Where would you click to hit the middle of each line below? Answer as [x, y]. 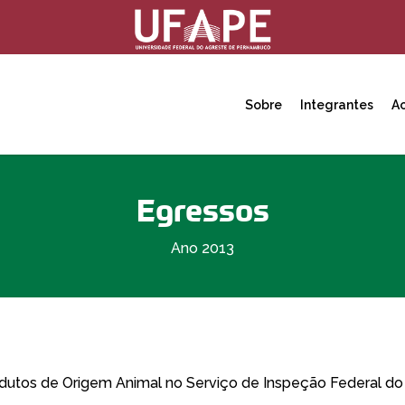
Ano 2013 [202, 249]
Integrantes [337, 104]
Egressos [202, 211]
